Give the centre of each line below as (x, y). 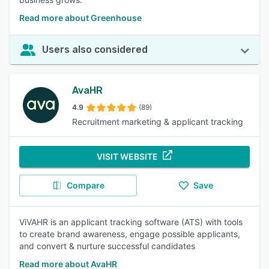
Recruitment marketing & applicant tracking (158, 122)
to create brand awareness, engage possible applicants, (130, 234)
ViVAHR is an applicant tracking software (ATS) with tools (131, 222)
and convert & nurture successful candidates (107, 246)
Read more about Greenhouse (80, 18)
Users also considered (95, 50)
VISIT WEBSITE (127, 156)
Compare (85, 185)
